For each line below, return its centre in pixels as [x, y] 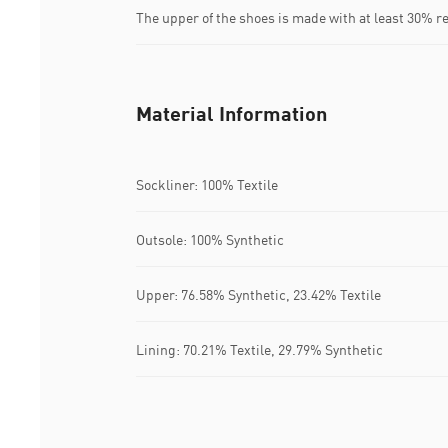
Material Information [231, 113]
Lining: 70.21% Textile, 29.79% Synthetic [259, 349]
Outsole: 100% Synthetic [210, 239]
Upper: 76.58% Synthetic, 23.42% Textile [258, 294]
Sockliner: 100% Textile [207, 184]
